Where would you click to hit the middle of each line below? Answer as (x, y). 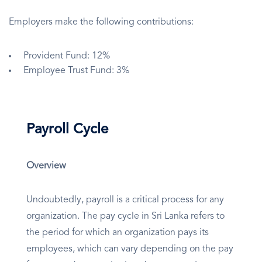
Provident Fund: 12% (67, 56)
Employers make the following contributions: (101, 23)
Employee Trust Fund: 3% (76, 71)
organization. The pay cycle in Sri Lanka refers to (125, 217)
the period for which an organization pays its (118, 233)
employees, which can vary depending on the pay (130, 249)
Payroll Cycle (67, 130)
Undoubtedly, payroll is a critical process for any (125, 200)
